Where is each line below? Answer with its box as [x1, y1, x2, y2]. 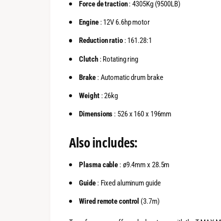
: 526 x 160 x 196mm [112, 109, 172, 118]
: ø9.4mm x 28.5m [118, 160, 170, 169]
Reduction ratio [79, 36, 123, 45]
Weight [79, 91, 100, 100]
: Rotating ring [98, 54, 139, 64]
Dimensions [79, 109, 113, 118]
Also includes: [69, 133, 138, 152]
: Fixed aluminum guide [95, 178, 161, 187]
